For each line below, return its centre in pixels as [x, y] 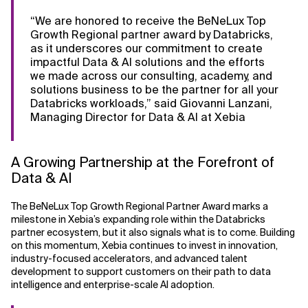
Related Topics [47, 25]
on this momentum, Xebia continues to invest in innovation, [144, 245]
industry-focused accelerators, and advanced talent [129, 258]
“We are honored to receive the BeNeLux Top [148, 21]
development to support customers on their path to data [141, 272]
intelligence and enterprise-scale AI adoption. [114, 285]
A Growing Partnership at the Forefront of [143, 162]
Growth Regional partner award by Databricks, [152, 35]
